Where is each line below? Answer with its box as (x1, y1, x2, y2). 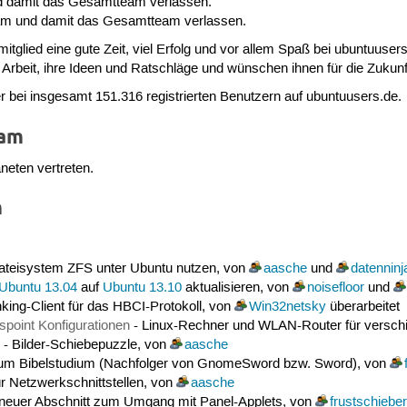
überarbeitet (325, 298, 400, 315)
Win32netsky (248, 298, 326, 315)
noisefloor (306, 279, 364, 296)
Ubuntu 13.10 (102, 279, 182, 296)
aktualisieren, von (181, 279, 293, 296)
